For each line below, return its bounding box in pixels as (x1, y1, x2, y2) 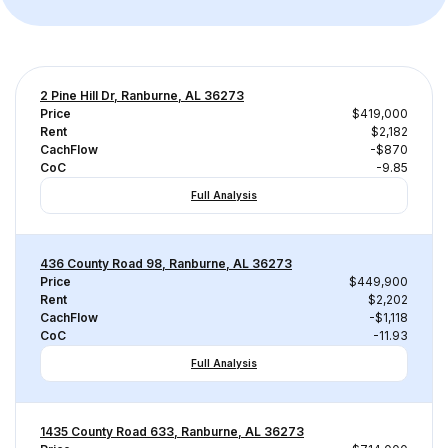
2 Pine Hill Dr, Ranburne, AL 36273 (40, 88, 244, 103)
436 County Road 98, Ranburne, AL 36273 (40, 256, 292, 271)
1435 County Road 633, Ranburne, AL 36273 (40, 424, 304, 439)
